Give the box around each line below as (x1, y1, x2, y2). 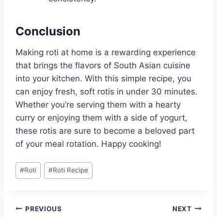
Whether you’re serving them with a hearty (15, 100, 181, 110)
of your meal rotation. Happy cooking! (15, 139, 161, 149)
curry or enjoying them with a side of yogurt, (15, 113, 187, 123)
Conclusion (15, 24, 80, 39)
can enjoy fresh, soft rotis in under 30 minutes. (15, 87, 198, 97)
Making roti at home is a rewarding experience (15, 47, 196, 58)
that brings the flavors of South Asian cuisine (15, 61, 190, 71)
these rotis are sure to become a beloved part (15, 126, 195, 136)
